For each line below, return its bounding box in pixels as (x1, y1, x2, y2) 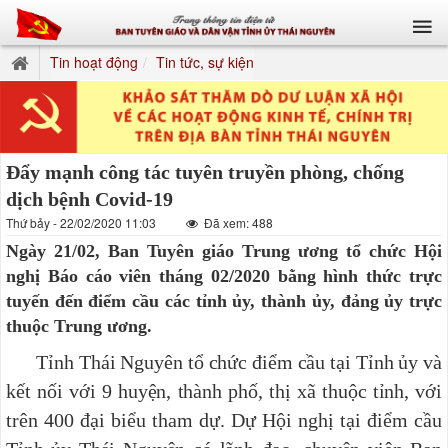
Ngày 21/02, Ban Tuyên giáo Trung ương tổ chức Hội (6, 240, 442, 261)
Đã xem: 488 (201, 213, 273, 231)
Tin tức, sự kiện (156, 52, 254, 72)
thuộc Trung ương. (6, 315, 152, 336)
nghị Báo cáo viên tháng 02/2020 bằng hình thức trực (6, 265, 442, 286)
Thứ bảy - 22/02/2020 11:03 (6, 213, 159, 231)
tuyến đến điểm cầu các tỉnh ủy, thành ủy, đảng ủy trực (6, 290, 442, 311)
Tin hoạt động (50, 52, 138, 72)
